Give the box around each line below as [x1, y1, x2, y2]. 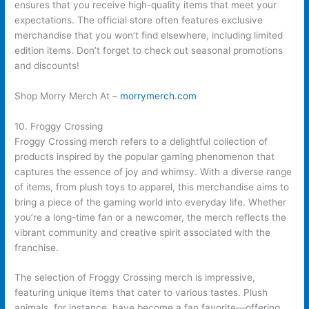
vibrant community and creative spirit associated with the [14, 226, 271, 238]
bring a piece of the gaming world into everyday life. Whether [14, 196, 287, 208]
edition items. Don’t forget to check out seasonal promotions [14, 44, 283, 56]
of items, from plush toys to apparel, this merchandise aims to [14, 181, 290, 192]
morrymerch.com [117, 90, 197, 101]
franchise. [14, 241, 59, 253]
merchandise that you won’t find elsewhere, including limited [14, 29, 283, 41]
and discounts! [14, 59, 80, 71]
